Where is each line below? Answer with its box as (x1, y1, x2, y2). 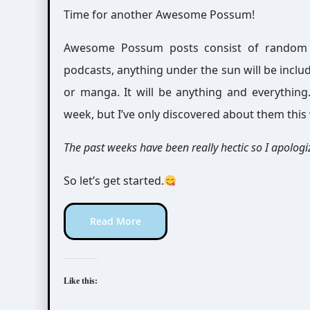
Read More (90, 215, 141, 228)
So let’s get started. (64, 173, 164, 188)
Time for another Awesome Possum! (64, 7, 255, 22)
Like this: (64, 276, 98, 286)
